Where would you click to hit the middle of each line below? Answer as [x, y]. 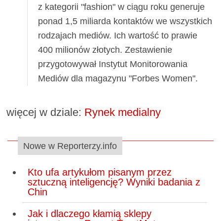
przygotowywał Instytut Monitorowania [113, 64]
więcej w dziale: [46, 112]
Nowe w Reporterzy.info [70, 146]
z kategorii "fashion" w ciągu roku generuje [122, 7]
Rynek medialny [123, 112]
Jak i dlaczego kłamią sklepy [89, 213]
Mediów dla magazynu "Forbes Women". [118, 78]
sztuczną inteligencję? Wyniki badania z [114, 182]
